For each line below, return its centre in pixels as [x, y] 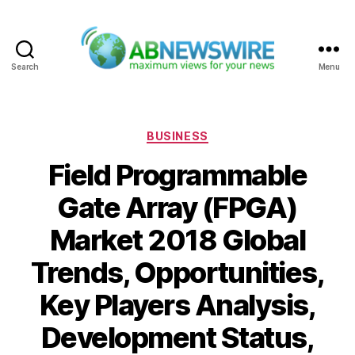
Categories [212, 132]
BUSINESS [177, 136]
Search [25, 66]
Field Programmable [177, 176]
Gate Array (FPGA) [177, 208]
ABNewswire [218, 80]
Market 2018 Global [177, 240]
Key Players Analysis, [177, 305]
